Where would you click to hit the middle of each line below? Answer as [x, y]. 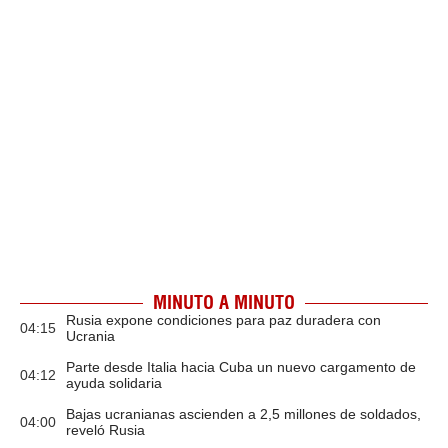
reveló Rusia [105, 430]
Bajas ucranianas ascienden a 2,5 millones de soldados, [243, 414]
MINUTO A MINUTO [224, 302]
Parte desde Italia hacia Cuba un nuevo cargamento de [241, 367]
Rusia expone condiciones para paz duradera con [223, 320]
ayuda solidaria [114, 383]
